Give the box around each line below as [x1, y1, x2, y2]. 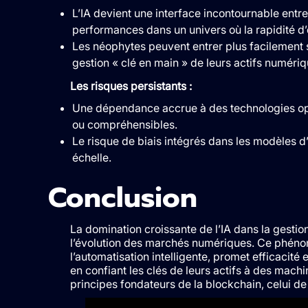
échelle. [71, 150, 111, 164]
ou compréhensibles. [71, 117, 177, 131]
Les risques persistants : [69, 78, 192, 93]
